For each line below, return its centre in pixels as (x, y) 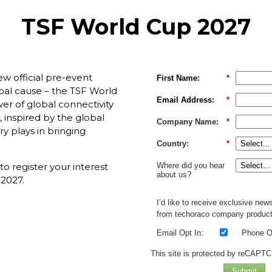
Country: (173, 144)
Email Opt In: (180, 233)
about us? (174, 175)
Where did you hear (191, 166)
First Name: (178, 78)
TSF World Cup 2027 (136, 27)
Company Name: (188, 122)
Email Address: (185, 100)
